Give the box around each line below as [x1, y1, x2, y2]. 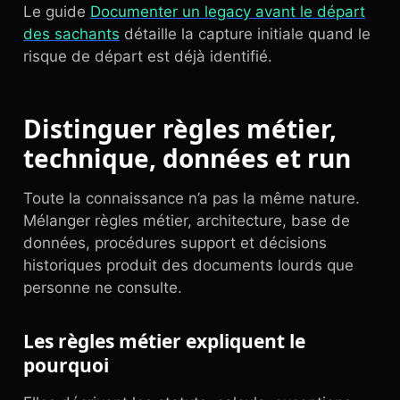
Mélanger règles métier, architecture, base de [23, 212, 350, 229]
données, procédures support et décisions [23, 234, 327, 252]
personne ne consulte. [23, 279, 182, 296]
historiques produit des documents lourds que [23, 256, 354, 274]
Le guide [23, 3, 90, 21]
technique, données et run [23, 141, 351, 175]
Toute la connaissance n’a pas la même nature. [23, 189, 360, 207]
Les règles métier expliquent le [23, 329, 305, 354]
